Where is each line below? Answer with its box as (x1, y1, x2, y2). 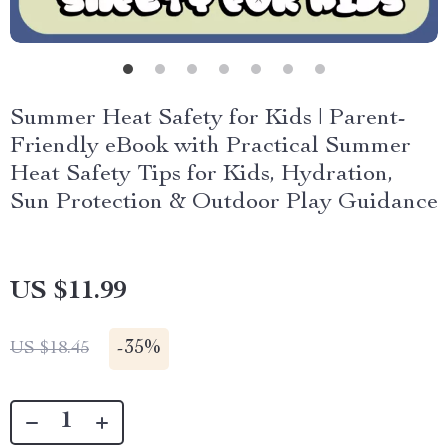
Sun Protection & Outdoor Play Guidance (10, 191, 438, 215)
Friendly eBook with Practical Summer (10, 135, 411, 159)
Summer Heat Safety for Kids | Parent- (10, 107, 406, 131)
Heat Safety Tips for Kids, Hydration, (10, 163, 393, 187)
